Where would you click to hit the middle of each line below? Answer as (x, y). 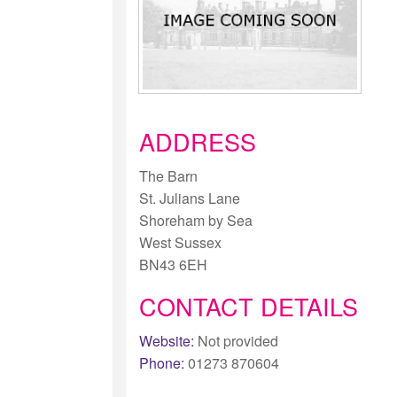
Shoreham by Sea (195, 221)
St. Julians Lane (189, 198)
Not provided (236, 341)
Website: (166, 341)
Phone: (161, 363)
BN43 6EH (173, 265)
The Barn (168, 176)
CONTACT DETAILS (248, 307)
